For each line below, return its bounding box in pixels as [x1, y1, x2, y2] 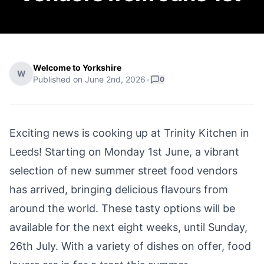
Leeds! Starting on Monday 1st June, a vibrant [9, 146, 239, 158]
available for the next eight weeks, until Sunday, [9, 221, 247, 233]
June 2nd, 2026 [85, 74, 146, 84]
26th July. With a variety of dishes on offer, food [9, 240, 251, 252]
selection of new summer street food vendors [9, 164, 237, 177]
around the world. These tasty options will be [9, 202, 235, 214]
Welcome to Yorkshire [33, 62, 121, 72]
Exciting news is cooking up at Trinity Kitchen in [9, 127, 249, 139]
